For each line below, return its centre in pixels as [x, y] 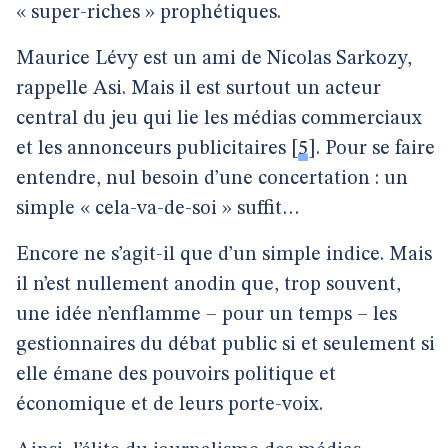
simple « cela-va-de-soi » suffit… [158, 209]
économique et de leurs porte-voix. [169, 405]
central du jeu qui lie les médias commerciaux [219, 119]
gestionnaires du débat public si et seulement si [225, 345]
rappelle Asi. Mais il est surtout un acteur [198, 89]
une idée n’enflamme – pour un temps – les [206, 315]
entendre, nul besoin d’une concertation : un [212, 179]
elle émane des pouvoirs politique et [176, 375]
